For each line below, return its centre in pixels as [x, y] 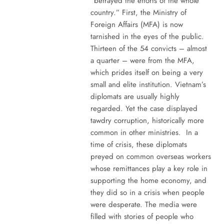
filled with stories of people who [142, 216]
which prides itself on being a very [146, 72]
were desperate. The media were [143, 204]
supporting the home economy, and [148, 180]
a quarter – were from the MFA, [142, 60]
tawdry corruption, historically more [147, 120]
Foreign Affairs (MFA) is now [136, 24]
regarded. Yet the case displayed [144, 108]
